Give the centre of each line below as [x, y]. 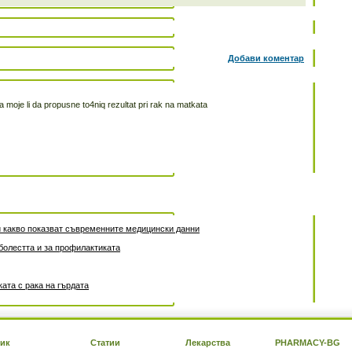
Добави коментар [266, 58]
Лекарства [208, 343]
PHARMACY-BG [308, 343]
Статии [105, 343]
